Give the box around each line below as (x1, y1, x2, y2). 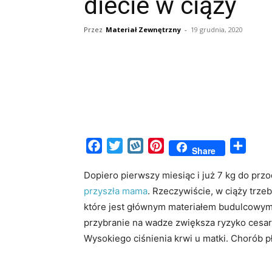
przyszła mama (84, 185, 148, 197)
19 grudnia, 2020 (191, 25, 243, 34)
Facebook (102, 140, 148, 152)
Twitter (123, 140, 155, 152)
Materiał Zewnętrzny (106, 25, 181, 34)
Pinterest (164, 140, 205, 152)
